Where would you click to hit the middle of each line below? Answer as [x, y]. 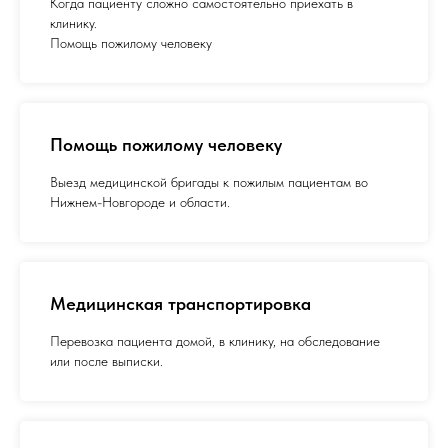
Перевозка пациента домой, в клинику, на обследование [215, 341]
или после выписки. [106, 361]
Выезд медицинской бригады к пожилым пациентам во [209, 182]
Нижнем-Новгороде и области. [140, 202]
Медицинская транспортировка [180, 304]
